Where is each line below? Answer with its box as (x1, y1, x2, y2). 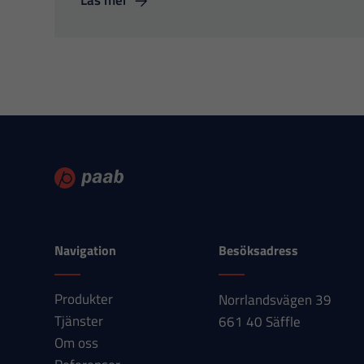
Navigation (54, 240, 117, 260)
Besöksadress (218, 240, 298, 260)
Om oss (54, 332, 99, 353)
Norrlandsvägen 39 (218, 289, 331, 310)
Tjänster (54, 310, 104, 331)
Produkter (54, 288, 114, 310)
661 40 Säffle (218, 311, 301, 332)
